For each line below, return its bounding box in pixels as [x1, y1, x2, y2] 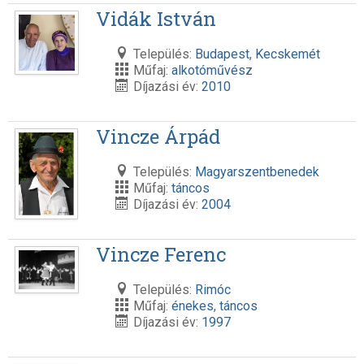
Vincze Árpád [95, 123, 220, 150]
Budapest [194, 46, 249, 63]
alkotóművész [171, 63, 253, 79]
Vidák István [95, 6, 216, 32]
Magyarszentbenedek [194, 164, 319, 180]
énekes [171, 298, 214, 314]
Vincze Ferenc [95, 241, 226, 268]
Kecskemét [254, 46, 320, 63]
